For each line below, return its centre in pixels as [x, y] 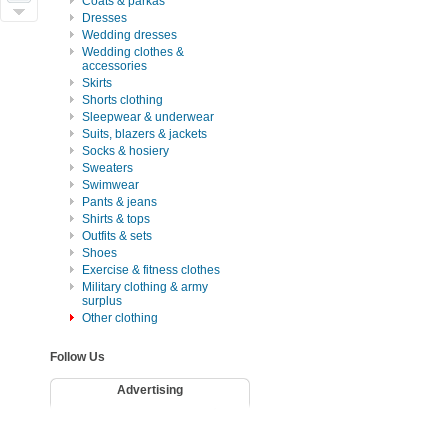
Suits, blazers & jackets [144, 134]
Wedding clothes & [133, 52]
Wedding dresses [129, 35]
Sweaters [107, 168]
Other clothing [120, 318]
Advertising [150, 390]
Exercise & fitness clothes [151, 270]
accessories [114, 66]
